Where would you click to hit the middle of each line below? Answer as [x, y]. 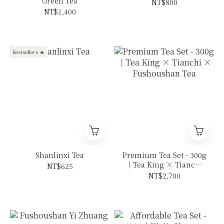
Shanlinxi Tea [60, 155]
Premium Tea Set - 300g [164, 155]
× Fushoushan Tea [164, 174]
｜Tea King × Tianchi [164, 165]
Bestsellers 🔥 [28, 52]
